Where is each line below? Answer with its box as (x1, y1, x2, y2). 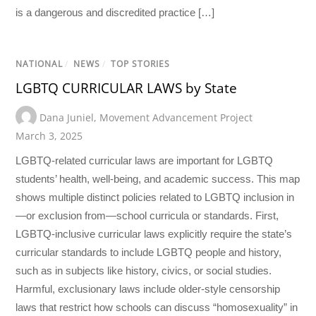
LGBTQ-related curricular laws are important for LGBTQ (16, 154, 274, 166)
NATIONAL (16, 57, 63, 70)
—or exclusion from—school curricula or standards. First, (16, 209, 279, 221)
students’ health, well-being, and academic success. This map (16, 172, 300, 185)
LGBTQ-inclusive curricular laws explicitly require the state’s (16, 227, 293, 240)
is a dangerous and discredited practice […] (16, 6, 215, 19)
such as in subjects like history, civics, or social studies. (16, 264, 272, 276)
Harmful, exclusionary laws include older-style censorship (16, 282, 281, 295)
